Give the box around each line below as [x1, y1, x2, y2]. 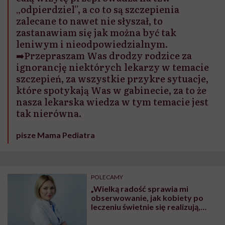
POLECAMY [91, 173, 124, 181]
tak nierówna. [16, 106, 81, 121]
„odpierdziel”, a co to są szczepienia [16, 3, 179, 17]
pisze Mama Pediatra [16, 130, 95, 140]
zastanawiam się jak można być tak [16, 26, 176, 40]
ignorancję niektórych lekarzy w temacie [16, 60, 209, 74]
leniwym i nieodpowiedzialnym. [16, 37, 168, 51]
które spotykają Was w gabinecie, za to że [16, 83, 206, 97]
